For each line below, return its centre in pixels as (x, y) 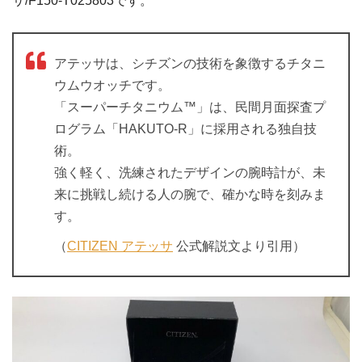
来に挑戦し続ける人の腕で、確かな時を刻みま (190, 195)
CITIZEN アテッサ (120, 246)
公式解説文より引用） (239, 246)
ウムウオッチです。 (112, 86)
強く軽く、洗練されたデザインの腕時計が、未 (190, 173)
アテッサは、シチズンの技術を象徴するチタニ (190, 64)
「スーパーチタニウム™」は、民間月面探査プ (190, 107)
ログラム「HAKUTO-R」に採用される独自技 (185, 129)
